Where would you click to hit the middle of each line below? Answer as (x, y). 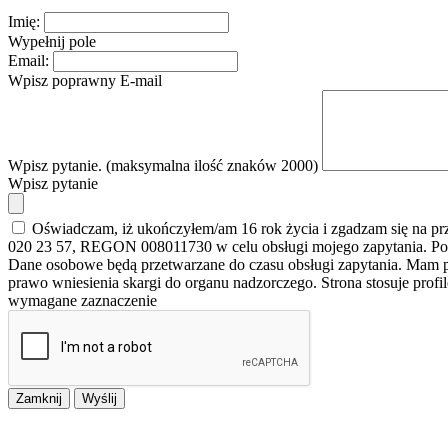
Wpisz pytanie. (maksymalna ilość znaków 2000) (163, 166)
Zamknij (39, 399)
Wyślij (99, 399)
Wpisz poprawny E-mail (85, 81)
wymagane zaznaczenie (82, 301)
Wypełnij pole (52, 42)
